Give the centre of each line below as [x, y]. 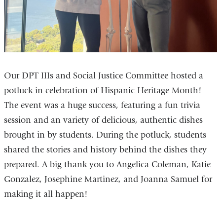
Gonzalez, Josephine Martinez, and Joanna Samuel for [108, 180]
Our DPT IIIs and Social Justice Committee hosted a [103, 76]
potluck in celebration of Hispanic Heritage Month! [103, 91]
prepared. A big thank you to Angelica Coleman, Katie [107, 165]
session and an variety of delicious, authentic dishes [103, 120]
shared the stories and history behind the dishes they [105, 150]
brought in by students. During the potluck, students [105, 135]
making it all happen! [46, 194]
